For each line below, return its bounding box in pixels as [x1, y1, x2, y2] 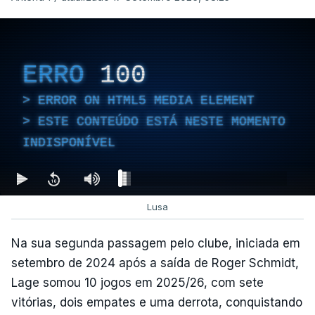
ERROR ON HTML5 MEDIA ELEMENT [38, 93, 255, 108]
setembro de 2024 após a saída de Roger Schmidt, [11, 256, 299, 270]
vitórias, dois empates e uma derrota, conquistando [11, 295, 302, 309]
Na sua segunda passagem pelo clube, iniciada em [11, 236, 300, 250]
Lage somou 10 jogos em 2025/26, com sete [11, 276, 264, 290]
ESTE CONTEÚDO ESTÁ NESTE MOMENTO [38, 114, 285, 129]
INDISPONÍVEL [22, 135, 115, 150]
